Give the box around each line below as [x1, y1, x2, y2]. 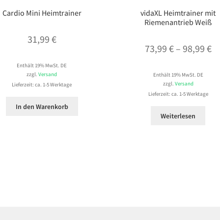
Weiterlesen [161, 111, 196, 120]
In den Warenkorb [15, 102, 68, 111]
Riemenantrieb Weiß [144, 17, 212, 27]
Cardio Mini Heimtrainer [2, 8, 82, 18]
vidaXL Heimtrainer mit [140, 8, 216, 18]
